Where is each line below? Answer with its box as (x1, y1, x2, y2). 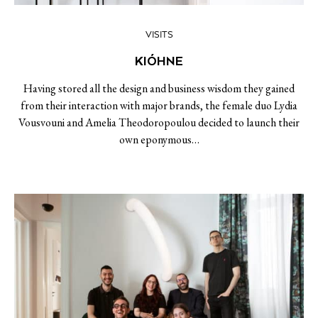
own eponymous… (119, 132, 199, 147)
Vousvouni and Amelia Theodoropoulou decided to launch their (18, 115, 300, 130)
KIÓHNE (135, 53, 183, 69)
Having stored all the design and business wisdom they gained (23, 81, 295, 96)
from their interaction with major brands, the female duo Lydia (21, 98, 297, 113)
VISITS (145, 30, 173, 40)
